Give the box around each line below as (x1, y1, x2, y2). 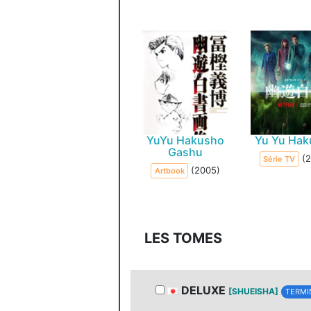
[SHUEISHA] (228, 286, 278, 296)
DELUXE (178, 283, 228, 297)
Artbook (154, 166, 185, 176)
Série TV (263, 154, 296, 164)
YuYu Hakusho (146, 133, 225, 147)
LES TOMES (144, 230, 222, 246)
